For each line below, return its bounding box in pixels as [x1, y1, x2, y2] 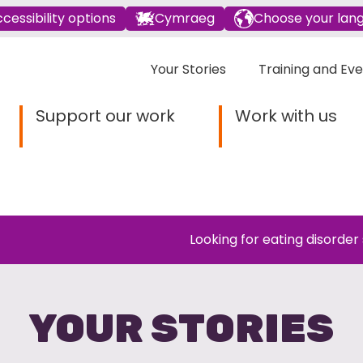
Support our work [35, 105, 175, 127]
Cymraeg [155, 9, 215, 28]
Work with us [234, 105, 337, 127]
